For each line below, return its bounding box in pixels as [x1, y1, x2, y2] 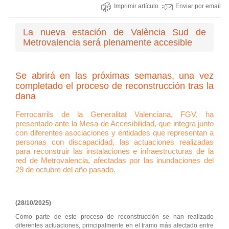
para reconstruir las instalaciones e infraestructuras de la [15, 147, 214, 156]
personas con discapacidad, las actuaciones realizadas [15, 138, 214, 147]
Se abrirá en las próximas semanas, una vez [15, 71, 214, 81]
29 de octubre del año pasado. [15, 165, 116, 174]
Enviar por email [175, 3, 221, 10]
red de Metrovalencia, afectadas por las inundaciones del [15, 156, 214, 165]
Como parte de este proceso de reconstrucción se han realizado [15, 213, 214, 221]
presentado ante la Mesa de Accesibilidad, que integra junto [15, 119, 214, 128]
